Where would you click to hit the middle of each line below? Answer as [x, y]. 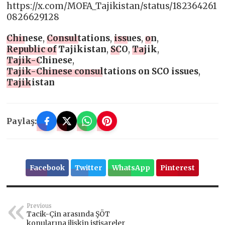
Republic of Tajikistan [57, 49]
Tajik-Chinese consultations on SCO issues [103, 72]
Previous [39, 206]
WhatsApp [131, 168]
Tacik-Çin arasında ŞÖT [69, 214]
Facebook [47, 168]
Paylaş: [22, 121]
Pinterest [178, 168]
